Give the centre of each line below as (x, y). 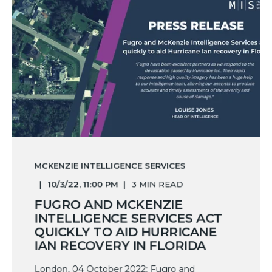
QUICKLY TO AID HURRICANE (125, 232)
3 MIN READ (157, 184)
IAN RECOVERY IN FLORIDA (120, 246)
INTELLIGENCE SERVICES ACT (128, 218)
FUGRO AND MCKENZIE (108, 205)
